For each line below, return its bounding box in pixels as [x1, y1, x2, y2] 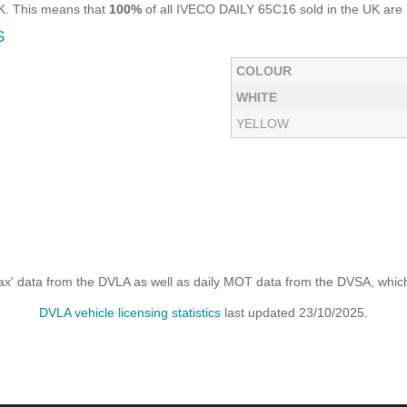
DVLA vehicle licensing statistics [39, 305, 221, 320]
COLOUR [236, 64, 292, 78]
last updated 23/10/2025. [221, 305, 368, 320]
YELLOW [236, 116, 289, 131]
